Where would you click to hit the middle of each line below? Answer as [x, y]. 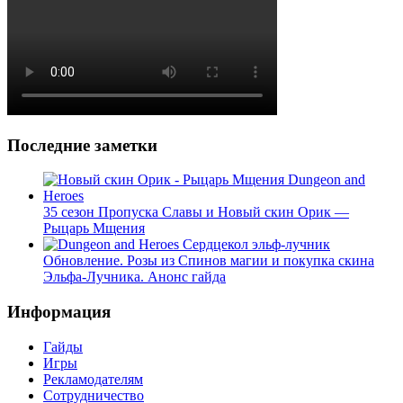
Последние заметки [82, 145]
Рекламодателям [93, 379]
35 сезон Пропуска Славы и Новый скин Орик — [196, 212]
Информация [59, 312]
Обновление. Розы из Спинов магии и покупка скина [209, 261]
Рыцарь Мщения [94, 228]
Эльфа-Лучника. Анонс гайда [134, 277]
